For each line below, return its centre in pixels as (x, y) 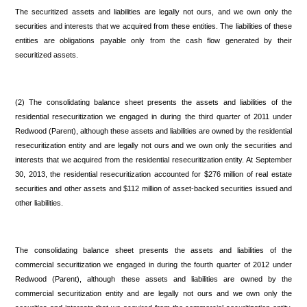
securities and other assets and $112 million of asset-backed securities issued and (153, 188)
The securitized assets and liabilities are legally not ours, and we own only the (153, 11)
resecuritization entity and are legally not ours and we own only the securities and (153, 145)
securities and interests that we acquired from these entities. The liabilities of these (153, 26)
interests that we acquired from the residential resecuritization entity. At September (153, 159)
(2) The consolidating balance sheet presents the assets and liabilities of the (153, 102)
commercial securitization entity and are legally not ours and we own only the (153, 293)
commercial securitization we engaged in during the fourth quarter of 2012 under (153, 264)
